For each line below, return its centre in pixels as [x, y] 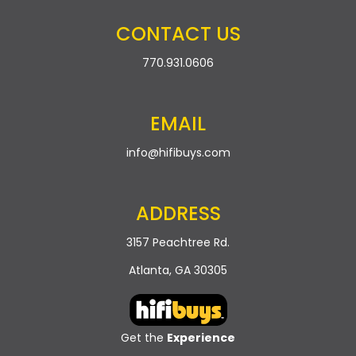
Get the [144, 338]
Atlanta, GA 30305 [178, 271]
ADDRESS [178, 214]
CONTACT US [178, 34]
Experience [201, 338]
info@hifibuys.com [178, 153]
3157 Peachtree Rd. [178, 243]
